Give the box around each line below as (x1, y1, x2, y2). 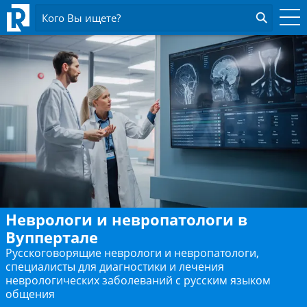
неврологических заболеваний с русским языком (5, 273, 271, 288)
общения (5, 286, 55, 302)
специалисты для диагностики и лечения (5, 259, 224, 274)
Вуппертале (5, 227, 98, 247)
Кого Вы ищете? (42, 11, 121, 25)
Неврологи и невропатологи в (5, 209, 247, 230)
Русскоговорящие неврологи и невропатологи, (5, 245, 259, 260)
